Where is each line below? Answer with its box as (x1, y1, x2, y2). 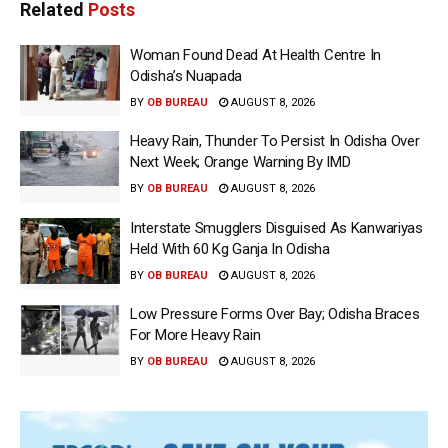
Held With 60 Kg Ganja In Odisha (130, 239, 330, 258)
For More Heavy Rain (130, 326, 261, 345)
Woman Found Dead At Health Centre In (130, 45, 382, 64)
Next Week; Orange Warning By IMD (130, 153, 351, 172)
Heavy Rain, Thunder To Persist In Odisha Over (130, 132, 420, 151)
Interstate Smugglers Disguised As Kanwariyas (130, 218, 423, 237)
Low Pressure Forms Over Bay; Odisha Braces (130, 305, 420, 324)
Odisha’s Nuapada (130, 66, 243, 85)
